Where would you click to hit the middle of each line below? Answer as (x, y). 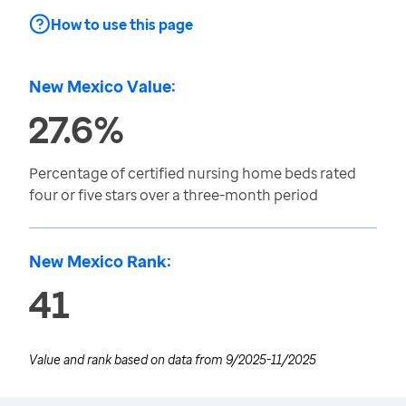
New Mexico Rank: (100, 261)
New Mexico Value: (102, 86)
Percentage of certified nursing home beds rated (193, 173)
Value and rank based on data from (127, 359)
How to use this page (122, 24)
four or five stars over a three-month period (174, 195)
